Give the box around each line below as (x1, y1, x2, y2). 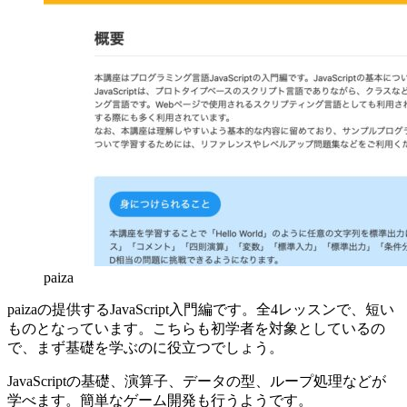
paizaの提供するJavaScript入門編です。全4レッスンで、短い (7, 302, 394, 318)
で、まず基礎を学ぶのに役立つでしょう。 (7, 340, 283, 356)
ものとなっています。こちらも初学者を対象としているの (7, 321, 385, 337)
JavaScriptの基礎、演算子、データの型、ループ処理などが (7, 373, 386, 390)
